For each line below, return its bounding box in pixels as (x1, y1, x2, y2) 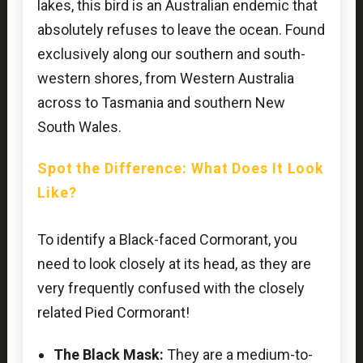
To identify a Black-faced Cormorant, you (36, 231, 297, 249)
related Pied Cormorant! (36, 304, 190, 322)
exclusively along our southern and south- (36, 45, 305, 62)
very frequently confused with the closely (36, 280, 305, 297)
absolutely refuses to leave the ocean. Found (36, 20, 325, 38)
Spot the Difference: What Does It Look (36, 160, 325, 177)
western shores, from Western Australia (36, 69, 294, 87)
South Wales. (36, 117, 122, 135)
